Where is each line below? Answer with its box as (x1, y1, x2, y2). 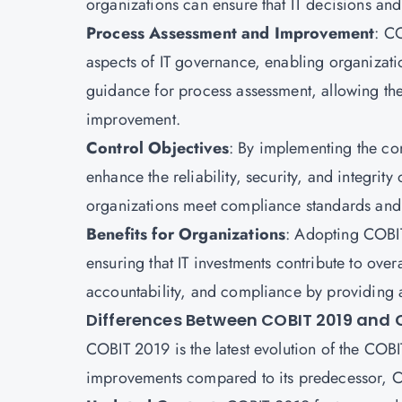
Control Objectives (86, 136, 229, 160)
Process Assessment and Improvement (86, 22, 375, 45)
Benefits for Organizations (86, 223, 286, 246)
